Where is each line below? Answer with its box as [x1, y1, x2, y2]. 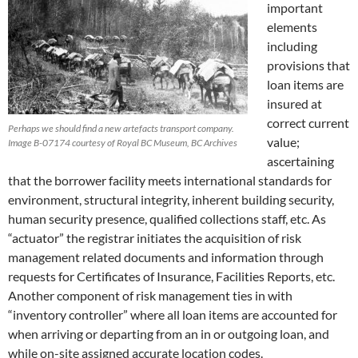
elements [267, 19, 317, 35]
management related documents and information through [8, 249, 324, 265]
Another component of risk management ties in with [8, 288, 292, 304]
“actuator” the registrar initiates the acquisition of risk [8, 230, 301, 246]
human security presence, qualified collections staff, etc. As [8, 211, 326, 227]
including [267, 38, 317, 54]
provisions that [267, 58, 350, 74]
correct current [267, 115, 349, 131]
